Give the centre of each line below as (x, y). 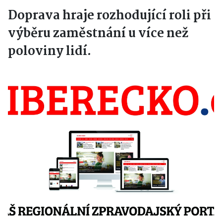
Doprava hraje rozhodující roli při (110, 16)
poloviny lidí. (50, 52)
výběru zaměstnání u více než (98, 34)
